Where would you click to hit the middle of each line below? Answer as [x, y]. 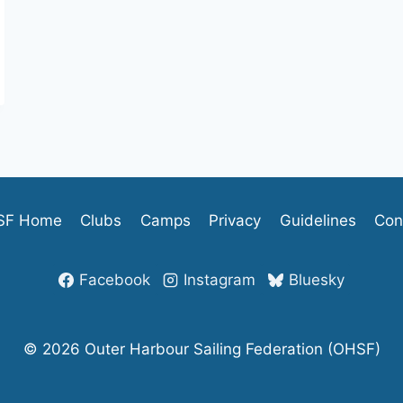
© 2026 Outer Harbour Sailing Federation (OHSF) [201, 349]
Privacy [235, 220]
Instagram [219, 279]
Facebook [115, 279]
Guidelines [318, 220]
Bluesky [316, 279]
